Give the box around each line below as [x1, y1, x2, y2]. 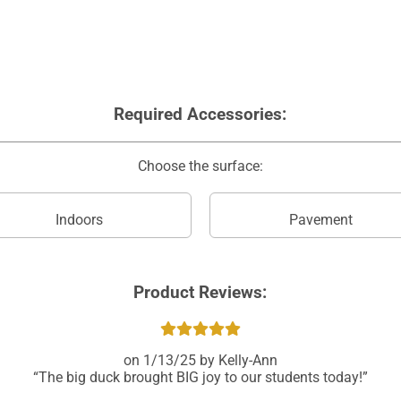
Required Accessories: [114, 105, 287, 125]
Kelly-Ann [218, 351, 277, 369]
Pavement [289, 210, 354, 228]
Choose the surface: [137, 157, 263, 175]
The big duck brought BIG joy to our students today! [38, 368, 363, 386]
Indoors [55, 210, 104, 228]
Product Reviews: [133, 282, 268, 303]
